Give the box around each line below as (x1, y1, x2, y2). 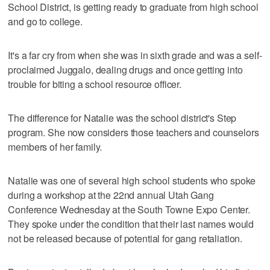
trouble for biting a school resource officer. (8, 77, 182, 91)
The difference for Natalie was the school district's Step (8, 110, 237, 125)
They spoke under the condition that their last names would (8, 216, 254, 231)
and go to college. (8, 14, 83, 28)
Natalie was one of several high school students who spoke (8, 173, 256, 187)
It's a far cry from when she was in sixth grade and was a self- (8, 48, 262, 62)
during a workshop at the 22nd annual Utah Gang (8, 187, 214, 202)
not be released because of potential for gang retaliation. (8, 231, 243, 245)
